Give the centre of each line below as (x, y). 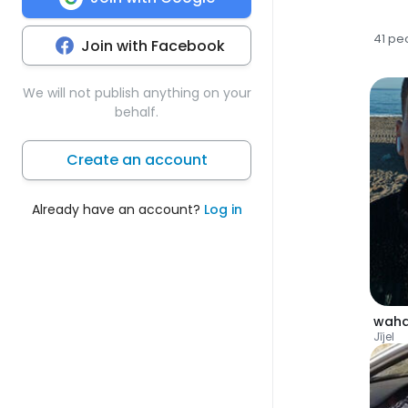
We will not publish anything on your (137, 92)
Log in (223, 209)
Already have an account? (117, 209)
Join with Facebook (153, 46)
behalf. (137, 112)
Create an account (137, 159)
